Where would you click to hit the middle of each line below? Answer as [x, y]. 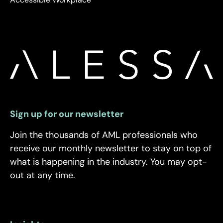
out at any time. [43, 175]
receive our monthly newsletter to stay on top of [111, 149]
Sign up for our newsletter [67, 114]
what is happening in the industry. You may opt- [109, 162]
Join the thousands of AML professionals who [104, 135]
